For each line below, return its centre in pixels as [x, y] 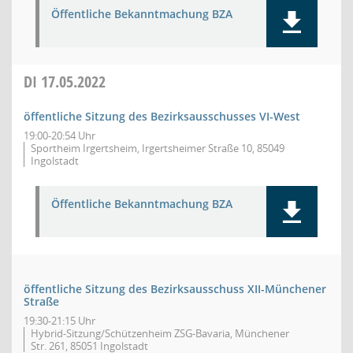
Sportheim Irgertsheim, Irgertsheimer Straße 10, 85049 [158, 148]
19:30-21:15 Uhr [59, 321]
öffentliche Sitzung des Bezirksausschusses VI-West [162, 116]
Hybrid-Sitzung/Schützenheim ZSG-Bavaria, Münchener [160, 333]
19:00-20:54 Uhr [59, 136]
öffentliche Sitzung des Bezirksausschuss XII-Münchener [175, 289]
